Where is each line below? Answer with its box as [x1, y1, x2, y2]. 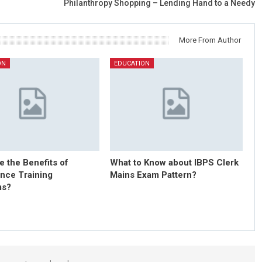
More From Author [178, 36, 241, 44]
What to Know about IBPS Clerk [109, 157, 239, 168]
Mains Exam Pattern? [109, 170, 196, 181]
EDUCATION [113, 60, 150, 67]
